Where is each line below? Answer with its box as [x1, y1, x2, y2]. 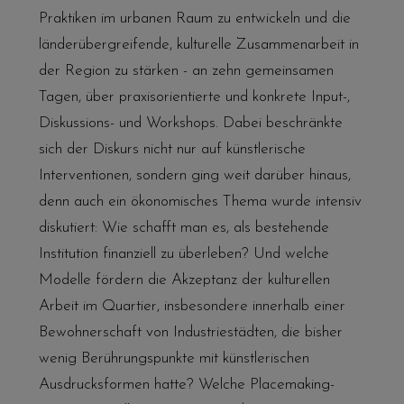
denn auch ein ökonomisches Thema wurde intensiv [38, 193, 362, 209]
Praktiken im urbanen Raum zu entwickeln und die [38, 10, 351, 26]
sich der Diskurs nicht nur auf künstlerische [38, 141, 306, 157]
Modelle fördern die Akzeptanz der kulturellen [38, 271, 330, 288]
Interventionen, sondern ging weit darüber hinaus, [38, 167, 351, 183]
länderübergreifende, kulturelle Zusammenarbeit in [38, 36, 359, 52]
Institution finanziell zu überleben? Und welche [38, 245, 329, 262]
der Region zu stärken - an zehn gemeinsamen [38, 62, 334, 78]
